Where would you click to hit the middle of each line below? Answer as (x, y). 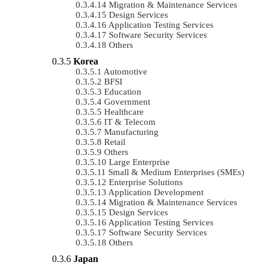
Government (127, 101)
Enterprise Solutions (146, 182)
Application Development (156, 192)
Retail (115, 142)
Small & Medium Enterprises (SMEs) (176, 172)
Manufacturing (131, 132)
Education (123, 91)
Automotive (125, 71)
